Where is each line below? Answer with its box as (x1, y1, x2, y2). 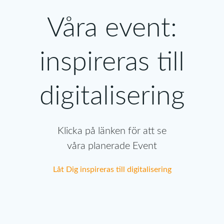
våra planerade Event (67, 141, 157, 151)
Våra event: (47, 15, 177, 42)
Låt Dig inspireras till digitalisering (52, 165, 171, 173)
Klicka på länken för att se (57, 126, 166, 136)
